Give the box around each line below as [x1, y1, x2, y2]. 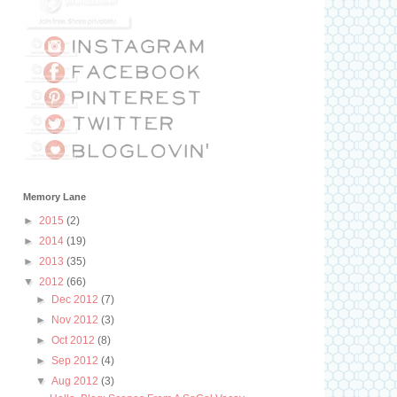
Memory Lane [23, 191, 86, 202]
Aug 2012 [51, 375, 102, 387]
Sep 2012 [51, 354, 102, 367]
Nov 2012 [51, 314, 102, 326]
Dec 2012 [51, 293, 102, 306]
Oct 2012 [51, 334, 98, 346]
